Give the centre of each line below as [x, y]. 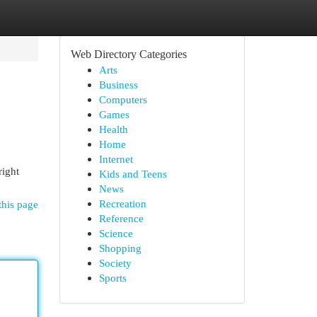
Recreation [122, 203]
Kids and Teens [133, 174]
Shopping [120, 248]
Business [118, 85]
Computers [123, 99]
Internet [116, 159]
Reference [121, 218]
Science [116, 233]
